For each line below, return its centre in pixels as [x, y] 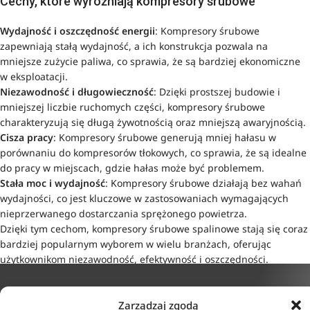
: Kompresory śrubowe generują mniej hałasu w [165, 137]
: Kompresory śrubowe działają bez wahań [203, 183]
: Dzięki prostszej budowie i [217, 91]
